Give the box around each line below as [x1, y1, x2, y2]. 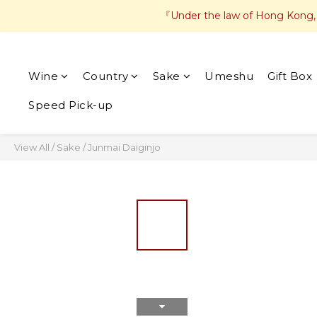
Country [82, 69, 128, 83]
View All [14, 142, 50, 153]
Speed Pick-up [28, 98, 113, 112]
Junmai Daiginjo [88, 142, 161, 153]
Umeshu [204, 69, 253, 83]
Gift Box [267, 69, 312, 83]
